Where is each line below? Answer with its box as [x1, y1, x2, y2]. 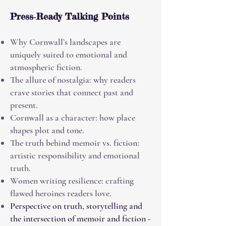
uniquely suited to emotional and [10, 49, 127, 60]
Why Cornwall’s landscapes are [10, 36, 121, 47]
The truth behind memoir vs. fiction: [10, 137, 139, 148]
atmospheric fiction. [10, 62, 82, 73]
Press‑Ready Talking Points [10, 11, 129, 22]
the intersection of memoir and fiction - [10, 213, 151, 224]
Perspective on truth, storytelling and [10, 200, 142, 211]
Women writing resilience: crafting [10, 175, 134, 186]
